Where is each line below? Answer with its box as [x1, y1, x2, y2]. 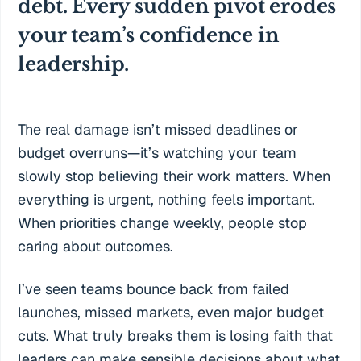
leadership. [18, 52, 130, 77]
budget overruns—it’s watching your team [18, 143, 297, 163]
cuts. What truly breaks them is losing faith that [18, 326, 334, 346]
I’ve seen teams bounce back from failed [18, 280, 290, 299]
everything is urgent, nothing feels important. [18, 190, 316, 210]
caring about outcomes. [18, 237, 174, 256]
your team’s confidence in [18, 23, 279, 48]
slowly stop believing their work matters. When [18, 167, 331, 186]
